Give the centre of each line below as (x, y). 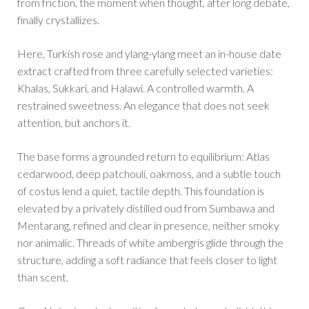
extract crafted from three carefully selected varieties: (145, 71)
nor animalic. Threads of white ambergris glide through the (150, 243)
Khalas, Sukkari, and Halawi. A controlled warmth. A (136, 88)
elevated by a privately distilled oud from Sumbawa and (146, 208)
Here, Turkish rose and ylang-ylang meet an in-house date (149, 54)
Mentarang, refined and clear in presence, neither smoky (148, 226)
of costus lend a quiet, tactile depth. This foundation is (141, 191)
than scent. (43, 277)
